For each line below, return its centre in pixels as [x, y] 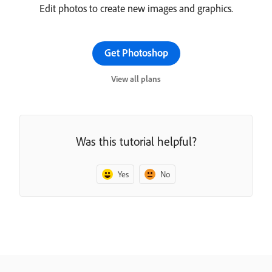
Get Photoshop [136, 52]
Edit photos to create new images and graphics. [136, 8]
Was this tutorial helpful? [136, 141]
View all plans [136, 79]
